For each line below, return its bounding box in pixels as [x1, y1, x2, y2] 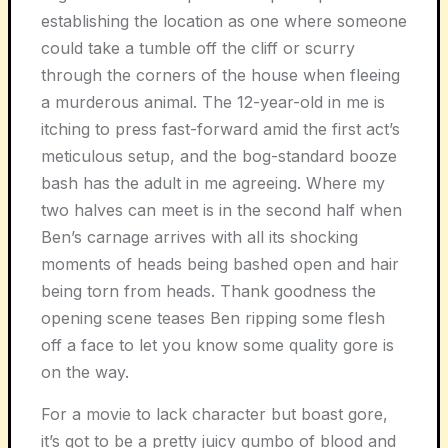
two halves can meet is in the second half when [41, 200, 402, 220]
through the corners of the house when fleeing [41, 65, 400, 85]
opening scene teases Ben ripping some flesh [41, 308, 385, 328]
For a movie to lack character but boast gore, [41, 404, 388, 424]
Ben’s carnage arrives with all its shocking [41, 227, 358, 247]
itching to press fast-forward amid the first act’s [41, 119, 400, 139]
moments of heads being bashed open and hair [41, 254, 399, 274]
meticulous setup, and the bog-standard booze [41, 146, 397, 166]
